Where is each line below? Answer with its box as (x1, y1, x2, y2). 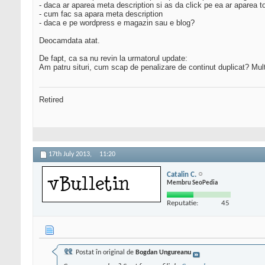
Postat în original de (74, 249, 135, 257)
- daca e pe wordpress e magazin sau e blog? (39, 18, 195, 28)
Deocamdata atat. (39, 36, 100, 46)
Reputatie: (167, 199, 198, 207)
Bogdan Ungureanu (135, 249, 191, 257)
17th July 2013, (49, 151, 93, 159)
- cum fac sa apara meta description (39, 9, 163, 19)
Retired (39, 95, 63, 105)
